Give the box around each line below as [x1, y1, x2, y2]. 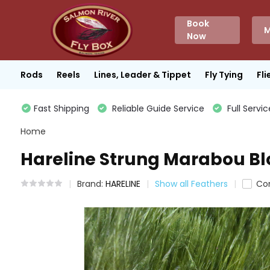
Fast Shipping [33, 102, 89, 115]
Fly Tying [204, 68, 243, 81]
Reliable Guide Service [109, 102, 204, 115]
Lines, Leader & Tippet [93, 68, 191, 81]
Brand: [77, 178, 105, 190]
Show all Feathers [154, 178, 228, 190]
